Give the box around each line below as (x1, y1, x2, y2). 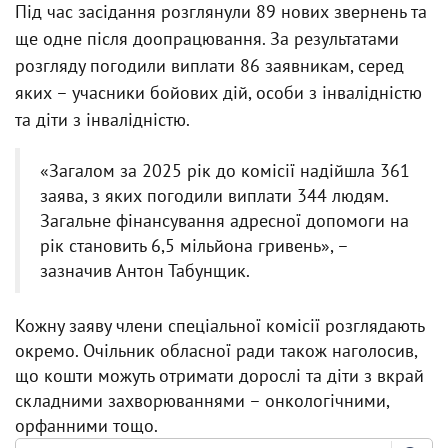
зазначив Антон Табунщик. (40, 259, 250, 282)
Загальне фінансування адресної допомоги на (40, 209, 409, 232)
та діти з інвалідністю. (15, 108, 190, 131)
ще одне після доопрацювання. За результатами (15, 27, 399, 50)
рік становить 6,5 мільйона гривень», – (40, 234, 348, 257)
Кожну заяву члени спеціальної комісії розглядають (15, 314, 424, 337)
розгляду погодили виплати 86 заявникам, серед (15, 54, 404, 77)
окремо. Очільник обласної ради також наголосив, (15, 339, 417, 362)
